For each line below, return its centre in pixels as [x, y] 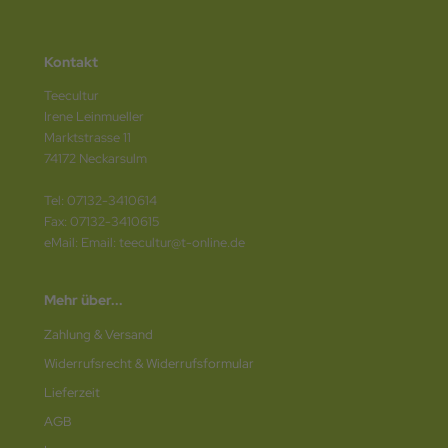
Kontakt [71, 61]
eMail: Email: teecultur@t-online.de [144, 242]
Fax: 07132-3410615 [101, 221]
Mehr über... [83, 299]
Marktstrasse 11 [87, 137]
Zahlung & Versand [98, 334]
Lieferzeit [72, 392]
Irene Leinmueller [94, 116]
